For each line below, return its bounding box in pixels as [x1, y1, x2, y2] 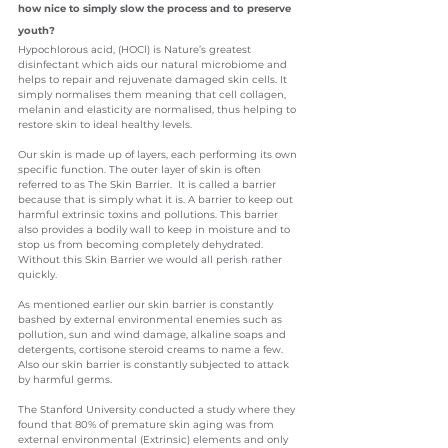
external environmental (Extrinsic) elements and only [18, 432, 291, 446]
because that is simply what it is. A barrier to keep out [18, 192, 296, 206]
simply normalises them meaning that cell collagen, [18, 87, 289, 101]
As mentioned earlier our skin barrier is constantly [18, 297, 276, 311]
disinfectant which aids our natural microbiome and [18, 57, 290, 71]
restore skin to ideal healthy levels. [18, 117, 192, 131]
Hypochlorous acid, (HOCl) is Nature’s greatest [18, 42, 254, 56]
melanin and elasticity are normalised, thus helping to [18, 102, 299, 116]
